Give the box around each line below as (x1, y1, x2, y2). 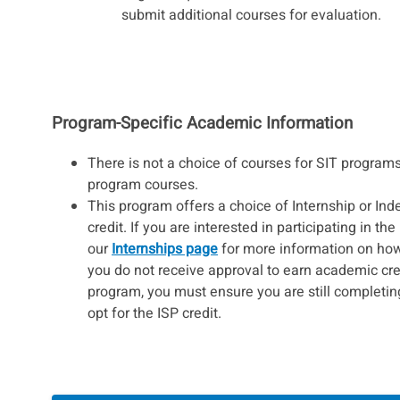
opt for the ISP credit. (87, 303, 221, 325)
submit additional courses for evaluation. (121, 4, 381, 27)
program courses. (87, 174, 198, 196)
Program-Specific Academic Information (52, 111, 353, 137)
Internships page (112, 238, 218, 261)
